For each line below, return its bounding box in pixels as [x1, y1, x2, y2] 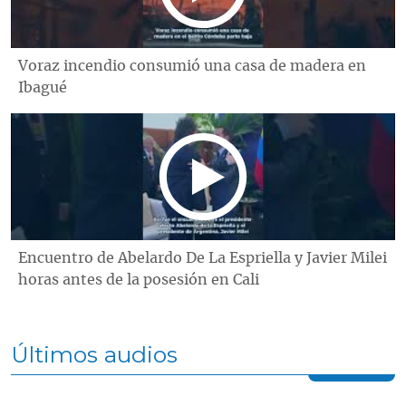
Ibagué [18, 80, 67, 95]
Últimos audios [11, 340, 178, 368]
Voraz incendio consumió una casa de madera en [18, 58, 366, 73]
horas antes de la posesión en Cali [18, 272, 259, 287]
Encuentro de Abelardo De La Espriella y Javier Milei [18, 250, 387, 266]
